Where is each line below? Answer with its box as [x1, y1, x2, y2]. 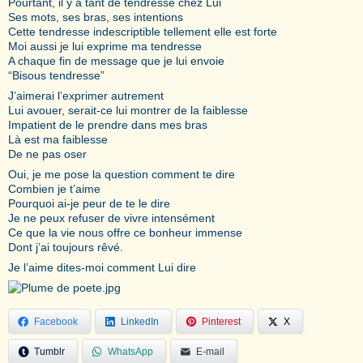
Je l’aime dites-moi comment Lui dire [8, 260, 196, 274]
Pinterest [202, 315, 241, 327]
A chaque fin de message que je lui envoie [8, 53, 224, 67]
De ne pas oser [8, 147, 87, 160]
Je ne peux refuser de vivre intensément [8, 211, 215, 224]
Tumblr [34, 345, 65, 357]
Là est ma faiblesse [8, 132, 108, 146]
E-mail [196, 345, 224, 357]
